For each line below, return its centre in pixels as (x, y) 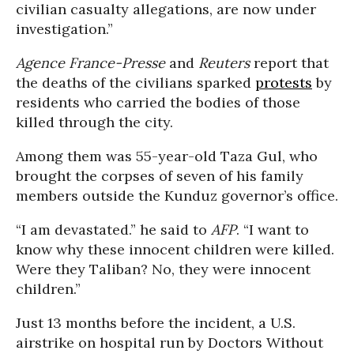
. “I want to (273, 229)
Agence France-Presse (90, 62)
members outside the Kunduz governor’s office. (177, 195)
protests (284, 82)
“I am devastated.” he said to (113, 229)
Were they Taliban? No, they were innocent (163, 269)
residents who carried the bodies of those (158, 102)
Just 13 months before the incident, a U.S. (156, 322)
